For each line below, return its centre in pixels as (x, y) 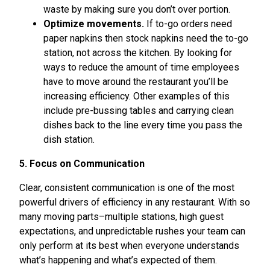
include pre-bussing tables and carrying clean (139, 110)
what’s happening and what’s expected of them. (118, 260)
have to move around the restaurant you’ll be (136, 81)
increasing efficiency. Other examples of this (137, 96)
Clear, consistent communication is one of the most (127, 187)
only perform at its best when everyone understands (129, 245)
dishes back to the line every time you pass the (143, 125)
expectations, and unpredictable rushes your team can (132, 231)
